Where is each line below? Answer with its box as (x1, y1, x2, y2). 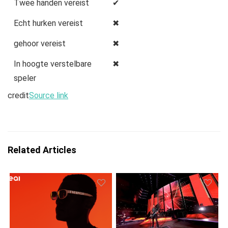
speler (14, 73, 36, 83)
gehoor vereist (14, 39, 66, 49)
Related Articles (8, 145, 76, 156)
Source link (29, 91, 68, 101)
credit (8, 91, 29, 101)
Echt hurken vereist (14, 18, 83, 28)
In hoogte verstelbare (14, 59, 92, 69)
